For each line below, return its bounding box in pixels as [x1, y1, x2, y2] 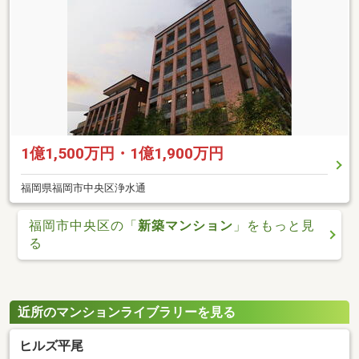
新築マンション [138, 217, 233, 233]
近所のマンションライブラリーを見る [18, 305, 236, 321]
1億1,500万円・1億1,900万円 [21, 144, 224, 163]
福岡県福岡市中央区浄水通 [21, 182, 146, 195]
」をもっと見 [233, 217, 315, 233]
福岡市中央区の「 [29, 217, 138, 233]
